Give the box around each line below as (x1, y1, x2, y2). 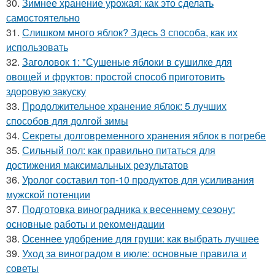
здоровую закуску (6, 84, 86, 99)
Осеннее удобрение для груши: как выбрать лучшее (22, 231, 259, 246)
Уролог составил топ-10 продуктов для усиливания (22, 172, 254, 187)
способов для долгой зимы (6, 114, 128, 128)
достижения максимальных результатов (6, 158, 188, 172)
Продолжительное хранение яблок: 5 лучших (22, 99, 227, 114)
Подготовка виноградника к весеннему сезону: (22, 202, 235, 217)
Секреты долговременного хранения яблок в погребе (22, 128, 266, 143)
